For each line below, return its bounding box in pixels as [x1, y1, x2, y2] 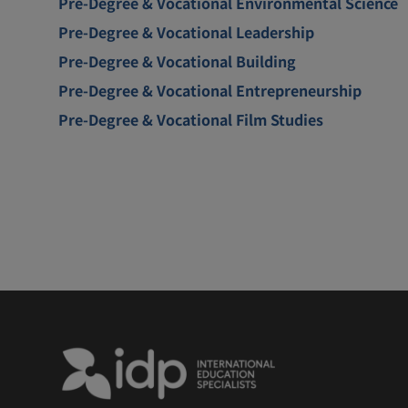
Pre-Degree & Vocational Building [58, 49, 296, 72]
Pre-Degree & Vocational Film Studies [58, 107, 323, 130]
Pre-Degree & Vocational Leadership [58, 20, 314, 43]
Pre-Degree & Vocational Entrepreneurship [58, 78, 362, 101]
